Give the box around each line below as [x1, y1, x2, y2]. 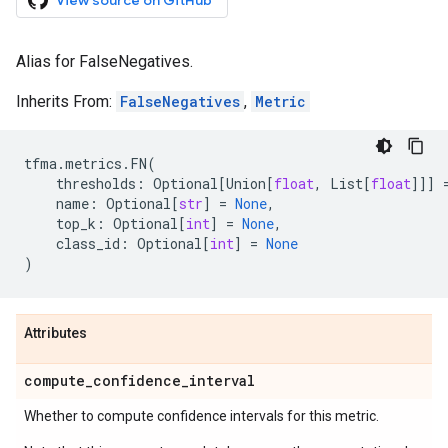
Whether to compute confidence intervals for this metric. [24, 408, 379, 424]
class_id [56, 234, 120, 253]
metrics [65, 154, 122, 173]
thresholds [56, 174, 136, 193]
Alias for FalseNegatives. [16, 52, 193, 71]
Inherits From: [16, 92, 116, 111]
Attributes [24, 325, 87, 341]
